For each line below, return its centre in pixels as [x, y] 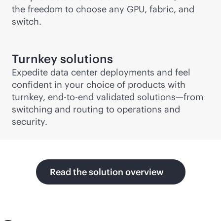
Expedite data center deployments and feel [101, 72]
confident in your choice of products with [99, 85]
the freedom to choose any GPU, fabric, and [103, 9]
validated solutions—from [148, 97]
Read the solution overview [107, 172]
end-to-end [71, 97]
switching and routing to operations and [96, 109]
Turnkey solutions [62, 59]
